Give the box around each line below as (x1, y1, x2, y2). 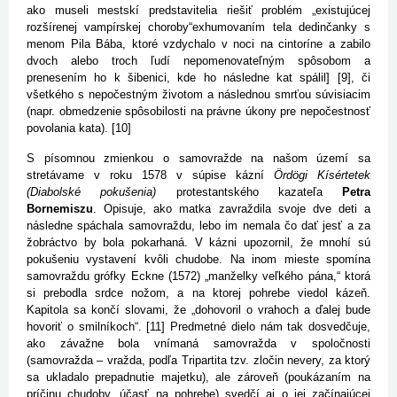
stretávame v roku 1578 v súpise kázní (27, 168, 274, 183)
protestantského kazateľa (156, 185, 342, 199)
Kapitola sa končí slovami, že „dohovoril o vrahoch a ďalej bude (27, 303, 370, 317)
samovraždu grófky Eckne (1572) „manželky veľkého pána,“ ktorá (27, 269, 370, 284)
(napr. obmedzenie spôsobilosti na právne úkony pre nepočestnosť (27, 105, 370, 119)
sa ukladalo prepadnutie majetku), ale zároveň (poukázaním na (27, 370, 370, 385)
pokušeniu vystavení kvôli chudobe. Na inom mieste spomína (27, 253, 370, 267)
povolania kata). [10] (27, 121, 131, 136)
